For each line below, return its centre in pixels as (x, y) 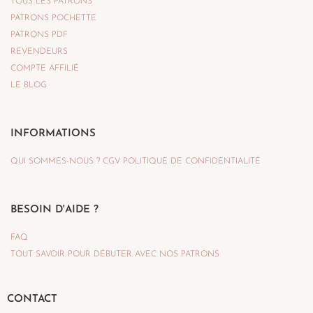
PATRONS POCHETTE (53, 19)
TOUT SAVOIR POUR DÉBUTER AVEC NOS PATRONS (115, 255)
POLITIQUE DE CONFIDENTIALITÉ (192, 162)
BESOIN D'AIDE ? (54, 210)
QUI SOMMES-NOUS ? (55, 162)
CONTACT (32, 300)
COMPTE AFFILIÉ (45, 69)
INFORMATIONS (53, 134)
